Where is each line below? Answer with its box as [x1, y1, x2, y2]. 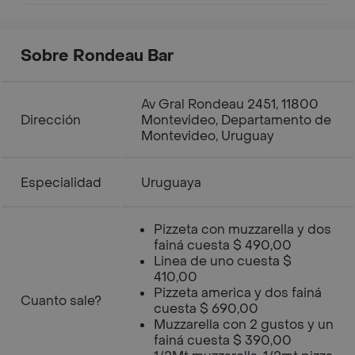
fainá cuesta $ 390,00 [154, 332, 292, 349]
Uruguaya [141, 174, 201, 191]
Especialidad [21, 174, 101, 191]
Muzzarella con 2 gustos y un [154, 316, 334, 333]
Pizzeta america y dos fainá [154, 284, 322, 301]
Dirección [21, 112, 81, 128]
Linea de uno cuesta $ [154, 253, 292, 269]
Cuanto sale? [21, 292, 101, 309]
